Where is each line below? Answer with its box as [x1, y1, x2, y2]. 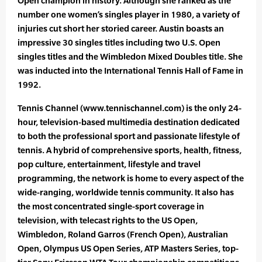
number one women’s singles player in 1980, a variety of [18, 9, 240, 20]
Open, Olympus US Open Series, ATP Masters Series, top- [18, 243, 239, 254]
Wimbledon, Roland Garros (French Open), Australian [18, 229, 228, 240]
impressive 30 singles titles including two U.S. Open [18, 37, 220, 48]
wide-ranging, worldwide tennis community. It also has [18, 187, 234, 198]
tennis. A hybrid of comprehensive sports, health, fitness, [18, 145, 242, 156]
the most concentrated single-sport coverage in [18, 201, 204, 212]
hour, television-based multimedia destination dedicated [18, 117, 240, 127]
